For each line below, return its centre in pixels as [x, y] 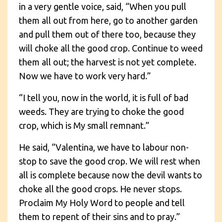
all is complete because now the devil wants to [111, 175]
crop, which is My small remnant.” [84, 125]
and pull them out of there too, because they [107, 34]
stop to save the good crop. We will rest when [110, 161]
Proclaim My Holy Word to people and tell [102, 202]
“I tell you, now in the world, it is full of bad [104, 97]
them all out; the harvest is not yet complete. [108, 62]
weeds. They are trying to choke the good [101, 111]
